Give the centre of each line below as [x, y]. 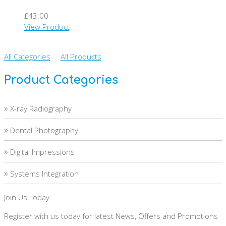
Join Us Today [26, 197]
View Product [47, 26]
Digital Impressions [42, 152]
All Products [81, 56]
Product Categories [61, 80]
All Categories [27, 56]
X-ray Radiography [41, 108]
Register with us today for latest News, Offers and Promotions [111, 216]
